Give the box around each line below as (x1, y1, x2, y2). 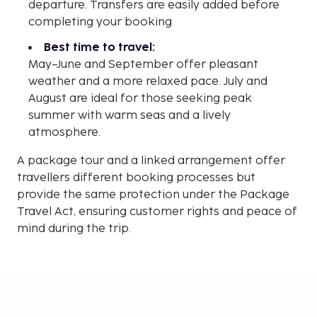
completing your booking (28, 15, 172, 29)
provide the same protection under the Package (17, 188, 289, 202)
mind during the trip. (17, 221, 131, 236)
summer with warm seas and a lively (28, 108, 231, 122)
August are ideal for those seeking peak (28, 91, 252, 105)
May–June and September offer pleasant (28, 57, 258, 71)
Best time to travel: (44, 40, 155, 54)
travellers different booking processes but (17, 171, 255, 185)
